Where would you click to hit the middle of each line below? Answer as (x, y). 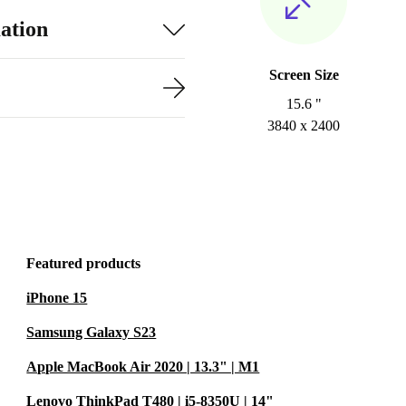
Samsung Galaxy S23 (92, 332)
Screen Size (304, 75)
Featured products (84, 263)
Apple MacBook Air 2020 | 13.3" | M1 (143, 367)
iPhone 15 (57, 298)
